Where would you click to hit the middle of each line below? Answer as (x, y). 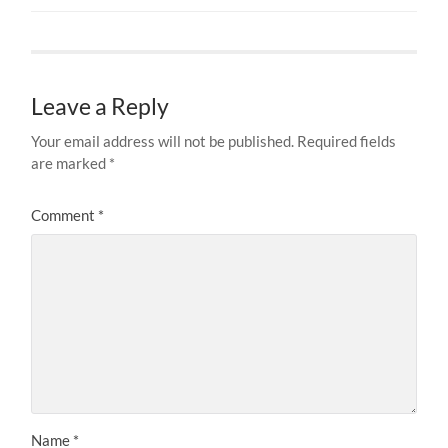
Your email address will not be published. (163, 140)
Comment (65, 214)
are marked (70, 162)
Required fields (347, 140)
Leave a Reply (100, 106)
